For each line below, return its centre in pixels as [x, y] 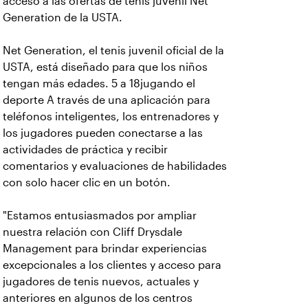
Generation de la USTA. [63, 18]
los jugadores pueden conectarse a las [103, 133]
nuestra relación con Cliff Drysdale [92, 232]
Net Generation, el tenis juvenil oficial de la [113, 51]
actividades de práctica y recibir [85, 150]
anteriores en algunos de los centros [98, 298]
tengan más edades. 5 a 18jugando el [99, 84]
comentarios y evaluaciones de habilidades [115, 166]
